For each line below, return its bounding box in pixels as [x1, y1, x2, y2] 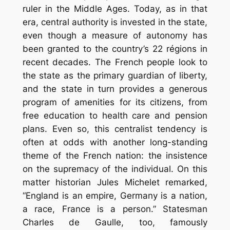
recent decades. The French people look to [22, 56, 208, 67]
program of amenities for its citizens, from [22, 97, 208, 107]
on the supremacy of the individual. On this [22, 163, 208, 174]
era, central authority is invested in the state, [22, 16, 208, 27]
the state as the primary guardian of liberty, [22, 70, 208, 81]
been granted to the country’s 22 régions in [22, 43, 208, 54]
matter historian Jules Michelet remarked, [22, 177, 208, 187]
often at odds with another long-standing [22, 137, 208, 147]
